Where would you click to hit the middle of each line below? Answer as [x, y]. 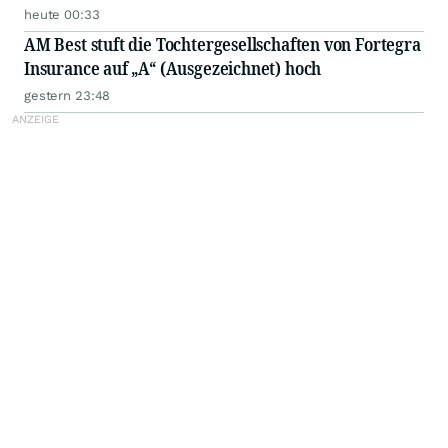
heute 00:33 [62, 14]
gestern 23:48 [67, 95]
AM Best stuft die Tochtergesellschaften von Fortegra [222, 44]
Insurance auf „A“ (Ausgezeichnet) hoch [173, 68]
